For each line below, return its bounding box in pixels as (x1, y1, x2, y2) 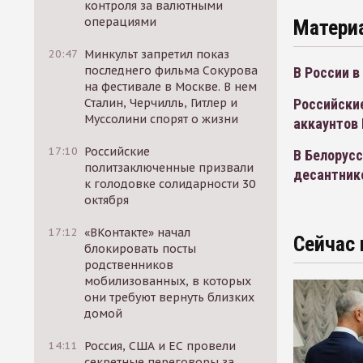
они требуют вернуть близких (84, 290, 255, 305)
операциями (84, 15, 157, 29)
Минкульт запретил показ (84, 47, 230, 62)
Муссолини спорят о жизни (84, 112, 239, 126)
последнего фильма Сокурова (84, 63, 258, 78)
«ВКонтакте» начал (84, 225, 191, 240)
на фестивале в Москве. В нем (84, 79, 258, 94)
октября (84, 193, 130, 207)
